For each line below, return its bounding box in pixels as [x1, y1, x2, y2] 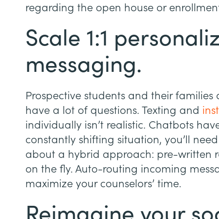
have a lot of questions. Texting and [25, 104, 202, 117]
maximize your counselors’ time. [25, 177, 181, 190]
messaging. [25, 51, 142, 78]
